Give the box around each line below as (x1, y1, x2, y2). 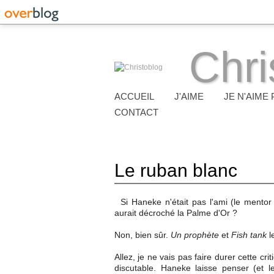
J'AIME (174, 91, 204, 102)
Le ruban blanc (114, 160, 237, 180)
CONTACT (114, 107, 158, 117)
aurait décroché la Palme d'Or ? (114, 208, 237, 218)
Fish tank (231, 230, 267, 240)
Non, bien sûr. (114, 230, 171, 240)
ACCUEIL (114, 91, 154, 102)
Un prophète (171, 230, 219, 240)
